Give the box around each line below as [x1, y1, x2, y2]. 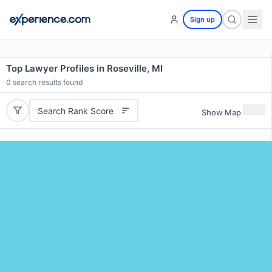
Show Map [202, 107, 241, 117]
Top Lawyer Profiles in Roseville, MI [6, 63, 163, 74]
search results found [11, 78, 83, 87]
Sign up [190, 15, 215, 24]
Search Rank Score [37, 105, 114, 116]
